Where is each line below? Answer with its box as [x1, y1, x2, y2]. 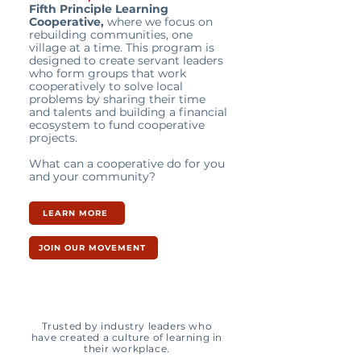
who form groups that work [29, 66, 186, 81]
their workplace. [84, 342, 170, 355]
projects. [29, 131, 77, 145]
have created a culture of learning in [31, 331, 223, 343]
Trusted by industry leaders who [41, 320, 213, 332]
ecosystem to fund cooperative [29, 118, 205, 132]
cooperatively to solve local [29, 79, 183, 93]
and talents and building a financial [29, 105, 227, 119]
